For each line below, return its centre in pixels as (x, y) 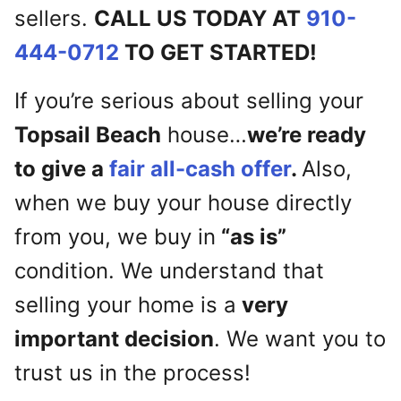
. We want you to (300, 339)
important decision (114, 339)
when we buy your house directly (183, 203)
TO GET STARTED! (218, 53)
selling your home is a (125, 305)
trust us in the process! (132, 373)
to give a (62, 169)
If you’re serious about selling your (189, 101)
